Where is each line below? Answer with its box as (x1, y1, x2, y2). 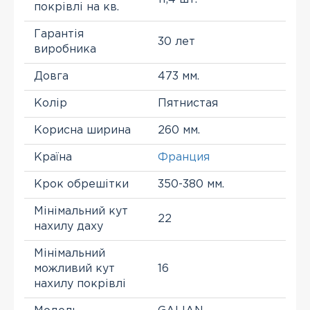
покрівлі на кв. (34, 2, 119, 12)
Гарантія (34, 29, 84, 39)
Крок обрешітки (34, 179, 129, 190)
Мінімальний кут (34, 206, 128, 217)
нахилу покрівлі (34, 279, 126, 289)
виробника (34, 44, 96, 55)
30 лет (158, 37, 195, 47)
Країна (34, 152, 72, 163)
